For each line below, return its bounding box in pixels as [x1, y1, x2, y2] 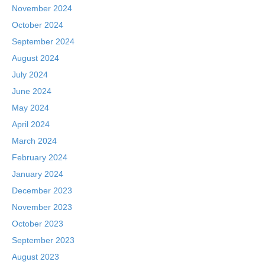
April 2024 [12, 119, 50, 129]
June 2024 [12, 86, 51, 96]
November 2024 [12, 4, 72, 13]
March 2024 [12, 136, 57, 146]
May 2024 [12, 103, 49, 112]
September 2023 [12, 235, 75, 245]
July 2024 [12, 70, 48, 79]
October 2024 [12, 20, 63, 30]
